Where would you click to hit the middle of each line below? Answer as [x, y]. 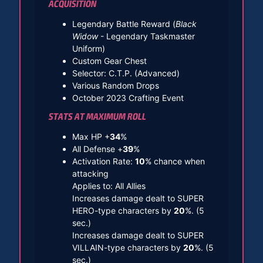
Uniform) [88, 48]
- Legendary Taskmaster [146, 36]
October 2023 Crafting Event [128, 97]
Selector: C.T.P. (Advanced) [126, 73]
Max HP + [91, 136]
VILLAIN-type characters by [127, 247]
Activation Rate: [103, 161]
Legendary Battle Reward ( [124, 23]
